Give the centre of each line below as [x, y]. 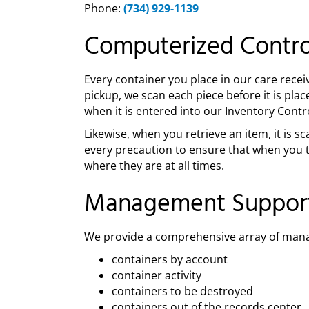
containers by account [170, 259]
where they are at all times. [154, 166]
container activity [157, 275]
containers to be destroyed [182, 291]
